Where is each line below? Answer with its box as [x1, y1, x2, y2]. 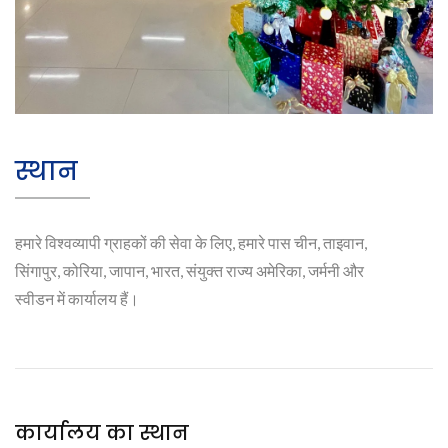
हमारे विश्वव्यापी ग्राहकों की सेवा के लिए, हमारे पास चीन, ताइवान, [15, 233, 367, 253]
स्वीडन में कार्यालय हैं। [15, 289, 139, 309]
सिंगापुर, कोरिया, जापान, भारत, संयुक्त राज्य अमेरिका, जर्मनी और [15, 261, 364, 281]
